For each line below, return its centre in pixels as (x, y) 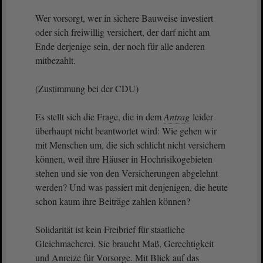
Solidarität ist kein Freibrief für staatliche (110, 229)
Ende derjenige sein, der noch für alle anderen (120, 46)
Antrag (177, 117)
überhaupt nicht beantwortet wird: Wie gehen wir (126, 131)
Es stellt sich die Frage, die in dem (100, 117)
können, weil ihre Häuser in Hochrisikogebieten (124, 159)
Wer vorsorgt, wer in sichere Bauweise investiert (124, 18)
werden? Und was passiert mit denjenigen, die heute (131, 187)
